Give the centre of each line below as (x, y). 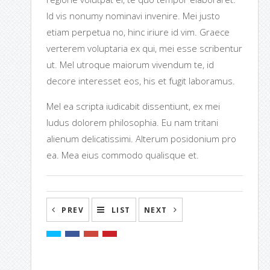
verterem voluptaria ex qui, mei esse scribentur (144, 48)
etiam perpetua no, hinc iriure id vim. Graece (138, 32)
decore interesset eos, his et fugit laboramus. (140, 81)
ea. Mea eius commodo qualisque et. (122, 155)
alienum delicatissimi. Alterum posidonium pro (141, 139)
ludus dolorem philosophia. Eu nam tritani (132, 122)
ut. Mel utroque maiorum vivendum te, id (130, 64)
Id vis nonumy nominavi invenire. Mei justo (133, 16)
